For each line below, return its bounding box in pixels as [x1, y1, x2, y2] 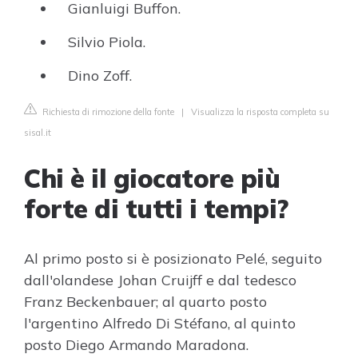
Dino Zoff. [68, 66, 132, 85]
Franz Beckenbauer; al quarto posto [24, 292, 267, 311]
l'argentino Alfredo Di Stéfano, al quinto [24, 314, 296, 332]
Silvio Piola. [68, 33, 145, 51]
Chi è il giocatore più [24, 162, 280, 194]
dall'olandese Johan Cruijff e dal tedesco [24, 271, 296, 289]
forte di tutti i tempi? [24, 193, 288, 225]
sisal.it [24, 127, 51, 138]
